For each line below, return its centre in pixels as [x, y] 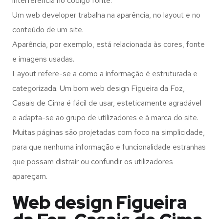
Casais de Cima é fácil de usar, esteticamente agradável [107, 103]
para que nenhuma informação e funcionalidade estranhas [109, 147]
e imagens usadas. [43, 59]
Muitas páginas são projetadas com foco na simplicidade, [109, 132]
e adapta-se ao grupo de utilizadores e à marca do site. [105, 118]
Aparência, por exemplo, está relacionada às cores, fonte [109, 44]
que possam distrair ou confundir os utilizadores [93, 162]
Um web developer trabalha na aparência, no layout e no [106, 15]
